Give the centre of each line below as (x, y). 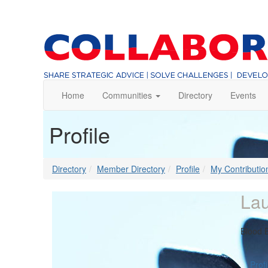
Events (243, 95)
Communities (127, 95)
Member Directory (131, 169)
